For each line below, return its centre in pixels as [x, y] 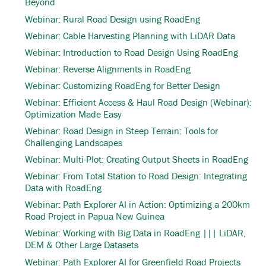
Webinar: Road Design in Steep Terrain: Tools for [121, 131]
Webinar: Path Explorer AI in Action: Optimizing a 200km [137, 205]
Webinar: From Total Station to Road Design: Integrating [136, 176]
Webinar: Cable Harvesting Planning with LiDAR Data [130, 35]
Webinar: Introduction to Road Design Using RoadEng [132, 52]
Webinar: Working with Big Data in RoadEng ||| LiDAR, [135, 233]
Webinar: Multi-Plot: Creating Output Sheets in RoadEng [137, 159]
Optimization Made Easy [73, 114]
